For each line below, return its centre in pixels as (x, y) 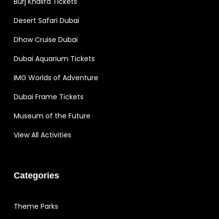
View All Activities (43, 135)
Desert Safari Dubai (46, 20)
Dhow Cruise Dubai (46, 39)
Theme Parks (36, 206)
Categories (36, 175)
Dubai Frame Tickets (49, 97)
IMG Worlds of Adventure (56, 77)
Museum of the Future (52, 116)
